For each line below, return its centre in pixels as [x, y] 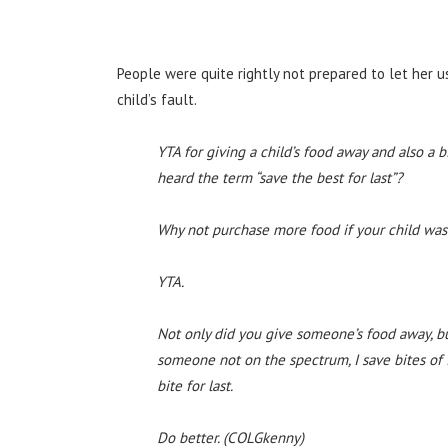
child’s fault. [157, 99]
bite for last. [195, 385]
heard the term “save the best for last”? [280, 177]
